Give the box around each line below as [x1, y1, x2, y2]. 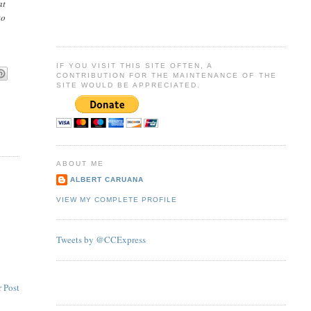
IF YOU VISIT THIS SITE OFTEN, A [56, 61, 213, 69]
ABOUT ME [56, 160, 104, 168]
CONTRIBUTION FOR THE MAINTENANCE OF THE [56, 71, 277, 79]
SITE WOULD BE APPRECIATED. [56, 81, 201, 89]
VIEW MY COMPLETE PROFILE [56, 196, 177, 204]
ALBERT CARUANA [69, 175, 144, 183]
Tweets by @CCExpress [56, 233, 146, 246]
